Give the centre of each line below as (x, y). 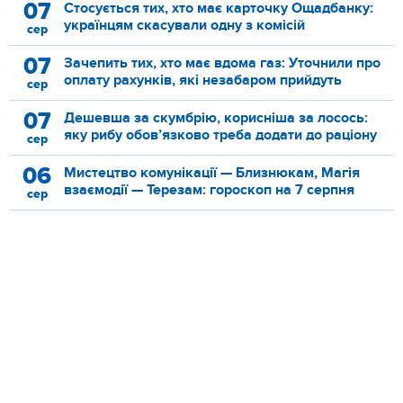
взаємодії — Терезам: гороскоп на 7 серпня (210, 189)
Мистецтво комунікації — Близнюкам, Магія (212, 172)
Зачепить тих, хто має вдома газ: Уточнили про (223, 63)
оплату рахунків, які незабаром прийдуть (203, 80)
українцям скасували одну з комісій (185, 25)
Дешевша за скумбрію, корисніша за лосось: (216, 117)
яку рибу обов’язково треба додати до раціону (221, 134)
